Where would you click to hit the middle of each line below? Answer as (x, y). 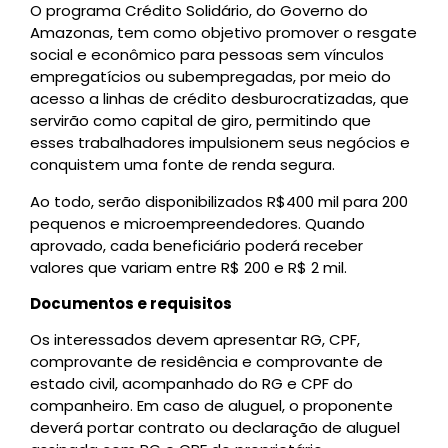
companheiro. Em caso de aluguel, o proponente (211, 406)
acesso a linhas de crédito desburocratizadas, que (219, 99)
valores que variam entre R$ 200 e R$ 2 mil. (188, 267)
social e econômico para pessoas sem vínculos (207, 55)
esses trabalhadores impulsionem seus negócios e (220, 143)
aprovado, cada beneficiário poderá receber (196, 245)
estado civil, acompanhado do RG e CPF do (191, 384)
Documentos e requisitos (131, 303)
